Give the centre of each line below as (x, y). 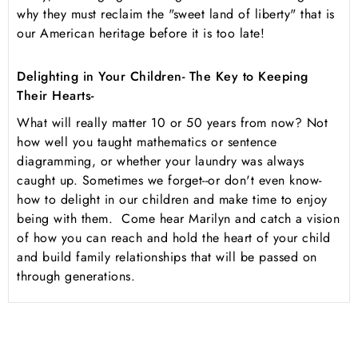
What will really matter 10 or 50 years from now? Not (172, 123)
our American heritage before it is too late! (141, 34)
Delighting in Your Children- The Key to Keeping (163, 77)
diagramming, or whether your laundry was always (161, 161)
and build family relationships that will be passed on (167, 257)
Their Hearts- (56, 96)
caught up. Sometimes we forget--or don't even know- (169, 181)
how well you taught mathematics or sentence (147, 142)
